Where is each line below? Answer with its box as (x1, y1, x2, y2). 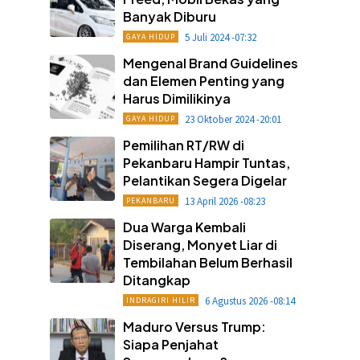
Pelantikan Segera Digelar (122, 171, 287, 189)
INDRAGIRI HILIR (125, 294, 195, 305)
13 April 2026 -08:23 (184, 194, 265, 208)
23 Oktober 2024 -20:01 (184, 112, 281, 126)
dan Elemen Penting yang (122, 72, 284, 89)
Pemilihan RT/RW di (122, 136, 244, 153)
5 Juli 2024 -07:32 (184, 30, 256, 44)
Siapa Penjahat (122, 335, 219, 353)
